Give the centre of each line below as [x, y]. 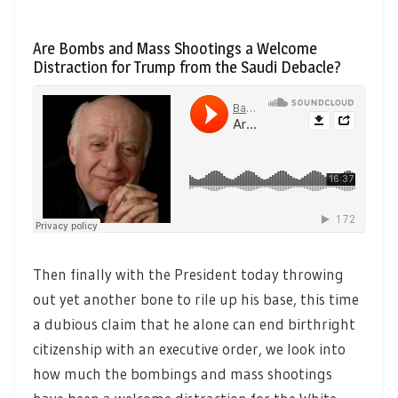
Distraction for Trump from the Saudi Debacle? [187, 67]
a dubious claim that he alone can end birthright [194, 324]
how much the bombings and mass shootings [183, 374]
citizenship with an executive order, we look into [189, 349]
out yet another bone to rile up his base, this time [196, 299]
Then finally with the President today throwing [188, 275]
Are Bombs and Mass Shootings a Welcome [175, 48]
